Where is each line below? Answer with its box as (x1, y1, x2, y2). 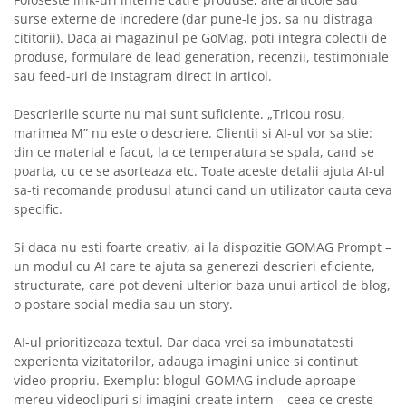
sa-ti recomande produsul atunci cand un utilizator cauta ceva (14, 181, 392, 199)
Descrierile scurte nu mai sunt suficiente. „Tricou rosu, (14, 105, 345, 123)
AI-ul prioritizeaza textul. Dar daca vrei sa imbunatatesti (14, 333, 353, 352)
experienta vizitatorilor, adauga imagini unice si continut (14, 353, 358, 371)
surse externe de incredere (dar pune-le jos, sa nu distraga (14, 10, 372, 28)
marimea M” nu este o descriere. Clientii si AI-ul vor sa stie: (14, 124, 372, 142)
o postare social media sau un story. (14, 295, 233, 314)
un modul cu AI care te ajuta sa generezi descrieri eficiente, (14, 257, 375, 275)
